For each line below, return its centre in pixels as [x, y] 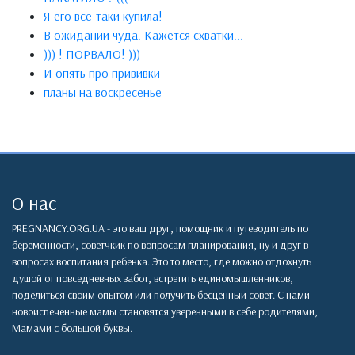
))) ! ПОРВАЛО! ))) [92, 54]
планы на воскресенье [103, 92]
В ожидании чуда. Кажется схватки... [143, 35]
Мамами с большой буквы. [72, 328]
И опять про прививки [102, 73]
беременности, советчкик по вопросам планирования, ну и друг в [160, 245]
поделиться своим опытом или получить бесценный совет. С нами [161, 295]
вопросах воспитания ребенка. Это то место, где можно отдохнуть [162, 262]
